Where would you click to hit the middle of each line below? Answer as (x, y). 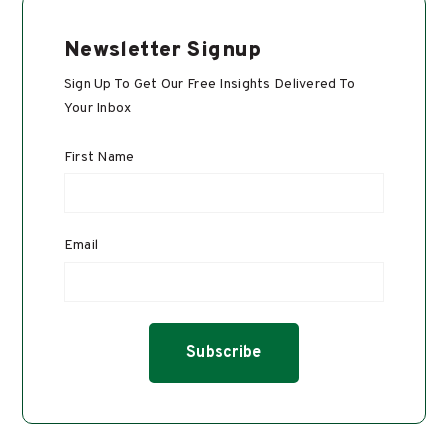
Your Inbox (97, 109)
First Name (99, 157)
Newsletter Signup (162, 51)
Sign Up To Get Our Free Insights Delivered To (209, 85)
